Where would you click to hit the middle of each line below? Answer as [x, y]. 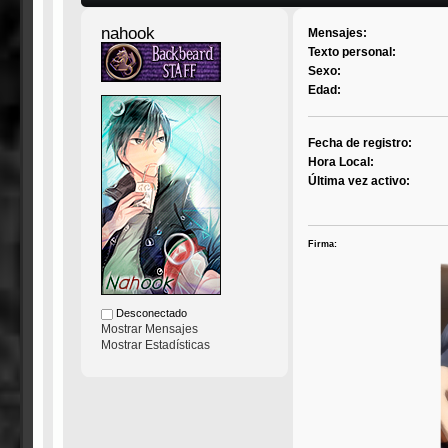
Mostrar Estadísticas [155, 345]
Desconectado [149, 313]
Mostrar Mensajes [149, 329]
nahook [127, 34]
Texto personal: [352, 52]
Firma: [323, 243]
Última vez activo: [359, 181]
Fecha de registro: [360, 143]
